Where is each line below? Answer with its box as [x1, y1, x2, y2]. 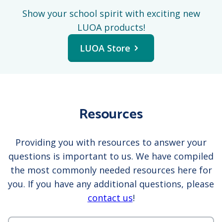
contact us [87, 192, 133, 204]
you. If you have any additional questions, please [8, 178, 214, 190]
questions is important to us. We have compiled [8, 150, 214, 163]
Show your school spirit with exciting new [22, 7, 200, 20]
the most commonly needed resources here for [10, 164, 212, 176]
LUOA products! [77, 21, 145, 34]
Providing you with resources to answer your [15, 136, 207, 149]
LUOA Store [80, 42, 130, 55]
